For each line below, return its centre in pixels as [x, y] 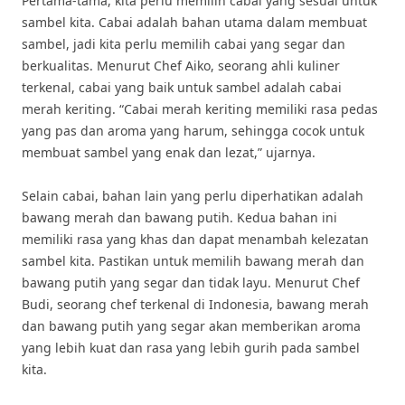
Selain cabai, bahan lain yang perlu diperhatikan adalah [193, 196]
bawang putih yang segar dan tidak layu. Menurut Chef [191, 283]
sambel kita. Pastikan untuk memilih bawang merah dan [193, 261]
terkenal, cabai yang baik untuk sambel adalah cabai [182, 87]
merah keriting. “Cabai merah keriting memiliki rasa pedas [200, 109]
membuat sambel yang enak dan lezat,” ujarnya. [169, 152]
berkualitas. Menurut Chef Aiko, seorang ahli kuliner [181, 66]
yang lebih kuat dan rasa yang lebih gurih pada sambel [191, 348]
